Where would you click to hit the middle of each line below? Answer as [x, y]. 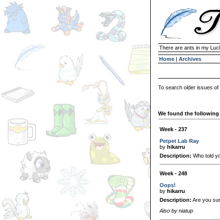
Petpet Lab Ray [179, 141]
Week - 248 [173, 173]
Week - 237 [173, 129]
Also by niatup [176, 211]
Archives [190, 59]
